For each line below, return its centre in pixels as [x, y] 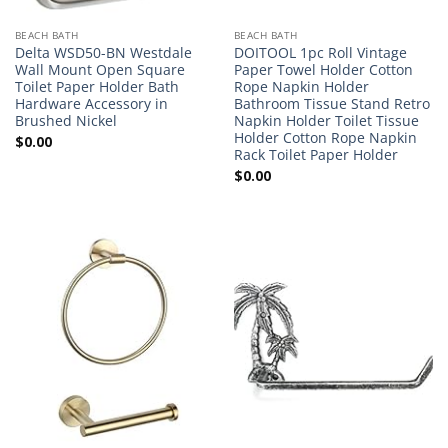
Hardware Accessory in [91, 103]
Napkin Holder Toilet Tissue [326, 120]
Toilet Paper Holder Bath [96, 86]
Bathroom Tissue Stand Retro [331, 103]
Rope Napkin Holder [301, 86]
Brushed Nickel [65, 120]
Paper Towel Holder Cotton [323, 69]
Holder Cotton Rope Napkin [325, 137]
